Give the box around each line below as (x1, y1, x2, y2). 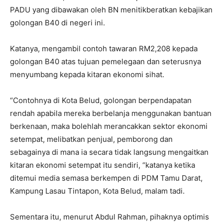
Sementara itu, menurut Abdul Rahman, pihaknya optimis (10, 212, 209, 222)
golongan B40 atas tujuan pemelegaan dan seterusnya (10, 57, 201, 67)
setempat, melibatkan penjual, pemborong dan (10, 134, 173, 144)
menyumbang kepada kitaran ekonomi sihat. (10, 70, 164, 80)
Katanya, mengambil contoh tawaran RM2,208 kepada (10, 44, 198, 54)
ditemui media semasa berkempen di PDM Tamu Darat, (10, 173, 203, 183)
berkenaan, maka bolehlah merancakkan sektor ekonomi (10, 121, 208, 131)
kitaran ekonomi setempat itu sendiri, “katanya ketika (10, 160, 195, 170)
